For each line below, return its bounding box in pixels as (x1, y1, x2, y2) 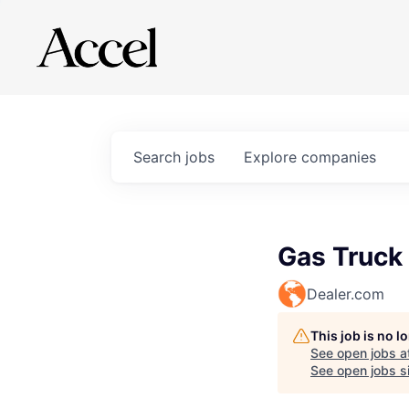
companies (301, 148, 376, 166)
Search (133, 148, 185, 166)
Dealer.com (307, 285, 384, 303)
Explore (244, 148, 301, 166)
